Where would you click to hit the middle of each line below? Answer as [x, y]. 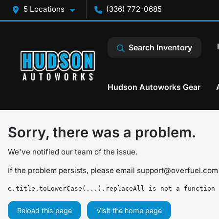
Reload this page [44, 210]
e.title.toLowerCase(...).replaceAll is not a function [111, 188]
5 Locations [44, 9]
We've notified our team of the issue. [73, 152]
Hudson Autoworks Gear [154, 87]
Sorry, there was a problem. [102, 132]
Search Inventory [160, 47]
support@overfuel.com [177, 170]
